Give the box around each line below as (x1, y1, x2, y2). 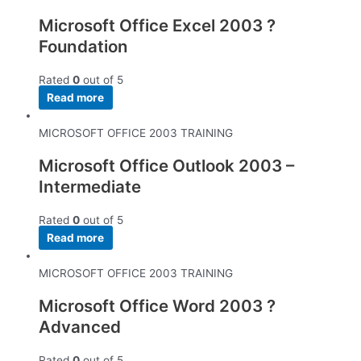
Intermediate (39, 176, 141, 197)
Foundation (39, 36, 128, 57)
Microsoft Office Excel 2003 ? (39, 15, 276, 36)
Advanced (39, 317, 121, 338)
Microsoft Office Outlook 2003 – (39, 156, 294, 176)
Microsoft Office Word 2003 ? (39, 296, 276, 317)
